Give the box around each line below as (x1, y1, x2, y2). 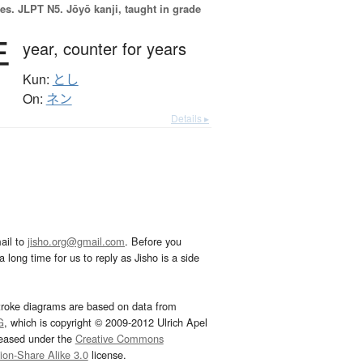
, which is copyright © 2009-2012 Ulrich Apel (3, 314, 207, 331)
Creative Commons (75, 331, 164, 347)
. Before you (125, 233, 181, 250)
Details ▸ (171, 111, 209, 126)
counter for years (62, 36, 186, 61)
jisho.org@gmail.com (28, 233, 125, 250)
